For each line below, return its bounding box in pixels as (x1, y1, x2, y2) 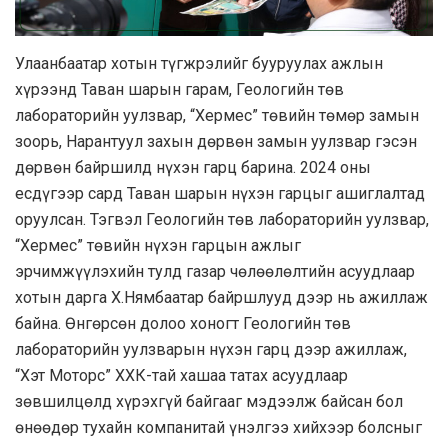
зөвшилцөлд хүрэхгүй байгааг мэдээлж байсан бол (15, 391, 403, 411)
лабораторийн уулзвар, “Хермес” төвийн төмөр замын (15, 105, 419, 125)
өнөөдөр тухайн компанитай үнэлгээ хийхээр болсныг (15, 417, 422, 437)
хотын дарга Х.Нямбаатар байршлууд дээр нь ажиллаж (15, 287, 428, 307)
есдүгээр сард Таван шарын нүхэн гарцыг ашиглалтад (15, 183, 425, 203)
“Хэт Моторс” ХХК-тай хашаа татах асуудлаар (15, 365, 348, 385)
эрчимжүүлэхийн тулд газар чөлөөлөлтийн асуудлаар (15, 261, 415, 281)
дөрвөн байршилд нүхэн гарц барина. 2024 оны (15, 157, 371, 177)
